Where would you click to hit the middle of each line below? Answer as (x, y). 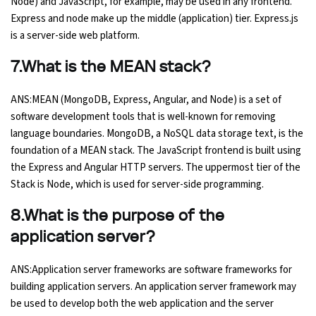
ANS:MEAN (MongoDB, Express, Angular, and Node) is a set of (146, 99)
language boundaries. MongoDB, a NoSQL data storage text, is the (157, 133)
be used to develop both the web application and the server (142, 303)
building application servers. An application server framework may (153, 286)
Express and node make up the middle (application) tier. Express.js (154, 18)
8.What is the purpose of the (118, 215)
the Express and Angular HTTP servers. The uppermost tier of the (156, 167)
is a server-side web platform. (75, 35)
